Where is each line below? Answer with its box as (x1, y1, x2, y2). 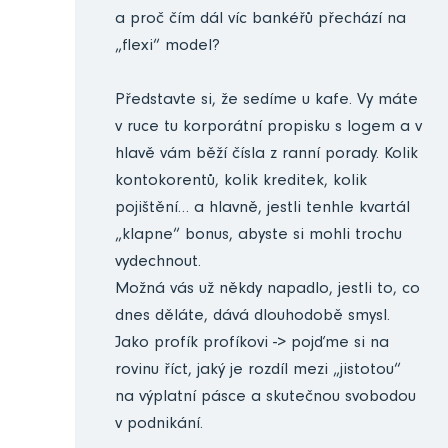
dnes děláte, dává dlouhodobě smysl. (115, 308, 390, 326)
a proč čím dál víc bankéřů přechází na (115, 11, 406, 29)
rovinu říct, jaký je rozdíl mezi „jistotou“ (115, 362, 401, 380)
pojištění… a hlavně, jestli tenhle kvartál (115, 200, 410, 218)
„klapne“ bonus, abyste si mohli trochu (115, 227, 402, 245)
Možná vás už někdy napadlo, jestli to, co (115, 281, 420, 299)
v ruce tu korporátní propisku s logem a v (115, 119, 422, 137)
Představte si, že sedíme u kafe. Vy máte (115, 92, 418, 110)
